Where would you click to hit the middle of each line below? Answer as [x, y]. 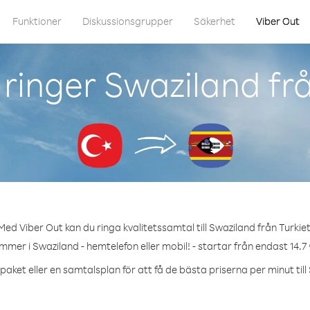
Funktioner [37, 21]
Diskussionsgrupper [128, 21]
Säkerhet [215, 21]
